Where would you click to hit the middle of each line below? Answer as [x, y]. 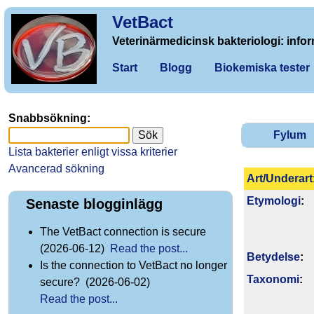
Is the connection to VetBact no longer [134, 266]
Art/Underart [280, 178]
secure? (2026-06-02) [96, 282]
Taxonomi [273, 279]
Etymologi [274, 200]
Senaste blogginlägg [94, 204]
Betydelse [273, 257]
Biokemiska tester [262, 68]
